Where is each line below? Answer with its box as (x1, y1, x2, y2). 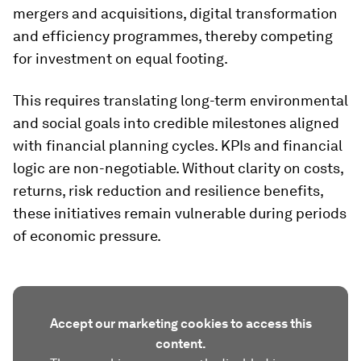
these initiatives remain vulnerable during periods (13, 205, 346, 222)
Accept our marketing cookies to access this (49, 316, 312, 331)
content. (155, 336, 206, 351)
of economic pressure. (13, 227, 161, 244)
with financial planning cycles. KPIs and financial (13, 137, 342, 154)
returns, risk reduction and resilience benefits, (13, 182, 323, 199)
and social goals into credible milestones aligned (13, 114, 339, 131)
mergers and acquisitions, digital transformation (13, 5, 338, 22)
